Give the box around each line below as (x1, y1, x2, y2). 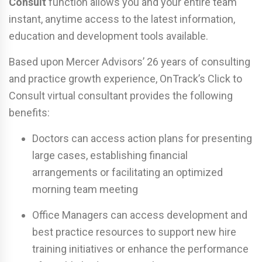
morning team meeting (32, 182, 138, 195)
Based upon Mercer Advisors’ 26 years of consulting (9, 55, 250, 68)
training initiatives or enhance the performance (32, 242, 249, 255)
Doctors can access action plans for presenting (32, 132, 252, 144)
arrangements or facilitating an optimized (32, 166, 223, 178)
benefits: (9, 106, 50, 119)
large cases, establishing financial (32, 149, 188, 161)
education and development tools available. (9, 29, 208, 42)
